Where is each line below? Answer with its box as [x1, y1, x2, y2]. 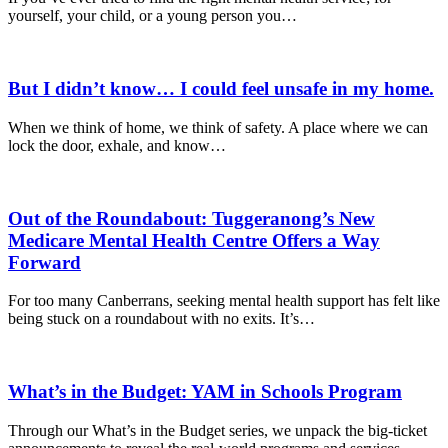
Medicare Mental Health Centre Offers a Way [8, 229, 380, 251]
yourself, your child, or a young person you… [8, 7, 297, 25]
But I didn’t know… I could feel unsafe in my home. [8, 78, 434, 100]
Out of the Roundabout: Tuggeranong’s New [8, 207, 375, 229]
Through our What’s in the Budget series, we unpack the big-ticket [8, 421, 427, 439]
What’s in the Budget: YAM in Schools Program [8, 381, 402, 403]
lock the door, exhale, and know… [8, 136, 226, 154]
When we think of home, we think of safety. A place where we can [8, 118, 428, 136]
